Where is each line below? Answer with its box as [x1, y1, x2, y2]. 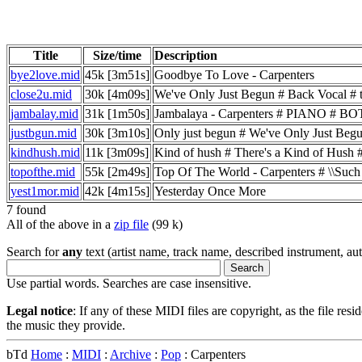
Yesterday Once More [154, 183, 266, 198]
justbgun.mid [11, 125, 77, 140]
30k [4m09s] [85, 86, 149, 101]
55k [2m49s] [85, 164, 149, 179]
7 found [6, 202, 46, 217]
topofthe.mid [11, 164, 75, 179]
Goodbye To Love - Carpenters [154, 67, 314, 82]
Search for [6, 244, 62, 259]
